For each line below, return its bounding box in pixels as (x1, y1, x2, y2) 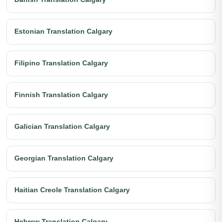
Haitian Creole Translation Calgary (14, 186, 130, 194)
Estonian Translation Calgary (14, 27, 112, 35)
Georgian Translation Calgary (14, 154, 113, 162)
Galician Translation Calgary (14, 122, 110, 130)
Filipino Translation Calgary (14, 59, 108, 67)
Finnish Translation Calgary (14, 91, 108, 99)
